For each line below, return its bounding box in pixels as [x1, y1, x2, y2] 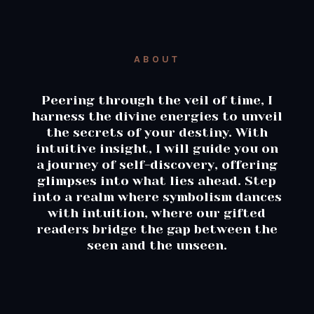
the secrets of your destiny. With [46, 125, 268, 140]
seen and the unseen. [86, 238, 227, 253]
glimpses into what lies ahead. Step [37, 174, 277, 189]
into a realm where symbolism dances [32, 190, 282, 205]
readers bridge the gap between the [36, 222, 278, 237]
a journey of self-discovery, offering [36, 158, 278, 172]
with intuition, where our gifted [48, 206, 266, 221]
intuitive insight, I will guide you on [35, 142, 278, 156]
